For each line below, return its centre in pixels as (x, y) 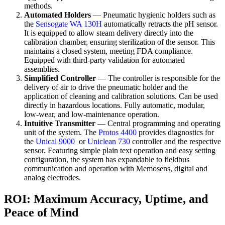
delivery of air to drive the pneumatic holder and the (106, 87)
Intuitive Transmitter (60, 124)
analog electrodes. (52, 178)
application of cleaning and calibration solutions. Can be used (121, 96)
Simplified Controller (61, 78)
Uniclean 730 (109, 142)
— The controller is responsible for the (159, 78)
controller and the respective (176, 142)
